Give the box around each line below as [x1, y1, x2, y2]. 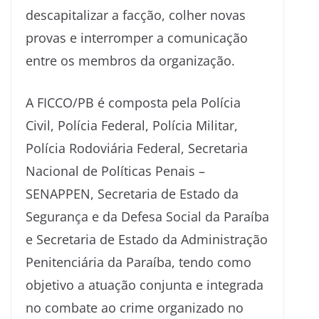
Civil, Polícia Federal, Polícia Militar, [26, 116, 238, 134]
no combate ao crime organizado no [26, 298, 244, 316]
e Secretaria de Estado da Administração [26, 230, 268, 248]
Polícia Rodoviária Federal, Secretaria [26, 139, 248, 157]
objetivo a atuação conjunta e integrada [26, 276, 263, 293]
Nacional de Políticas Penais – [26, 162, 205, 179]
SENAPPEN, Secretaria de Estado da [26, 184, 239, 202]
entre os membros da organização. [26, 51, 235, 69]
